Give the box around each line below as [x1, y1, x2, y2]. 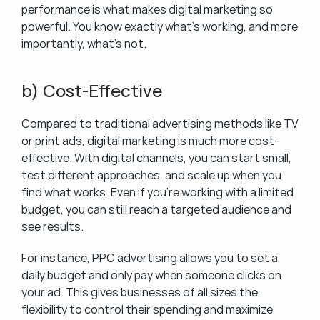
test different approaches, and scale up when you [21, 167, 281, 183]
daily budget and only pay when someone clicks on [21, 267, 281, 283]
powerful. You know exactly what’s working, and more [21, 19, 298, 34]
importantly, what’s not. [21, 36, 146, 51]
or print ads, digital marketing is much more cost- [21, 133, 279, 149]
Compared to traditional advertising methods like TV [21, 116, 299, 131]
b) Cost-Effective [21, 79, 162, 102]
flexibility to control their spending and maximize [21, 301, 273, 317]
